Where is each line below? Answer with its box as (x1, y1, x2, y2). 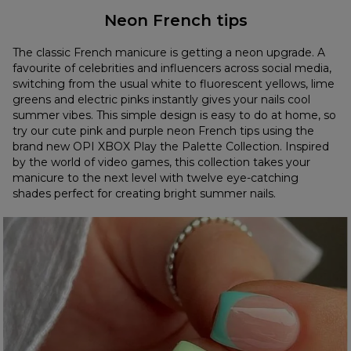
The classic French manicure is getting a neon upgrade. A (13, 45, 326, 60)
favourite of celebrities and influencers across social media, (13, 61, 332, 76)
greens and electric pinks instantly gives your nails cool (13, 92, 311, 107)
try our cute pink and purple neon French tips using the (13, 124, 315, 139)
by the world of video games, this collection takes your (13, 155, 311, 170)
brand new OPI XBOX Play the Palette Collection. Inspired (13, 139, 330, 154)
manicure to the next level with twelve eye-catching (13, 171, 299, 186)
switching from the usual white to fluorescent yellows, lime (13, 77, 335, 92)
